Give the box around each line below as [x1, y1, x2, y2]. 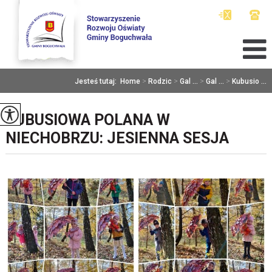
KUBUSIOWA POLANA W [5, 111, 170, 129]
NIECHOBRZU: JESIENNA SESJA [5, 129, 229, 147]
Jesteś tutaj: [75, 77, 121, 86]
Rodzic [148, 77, 172, 86]
